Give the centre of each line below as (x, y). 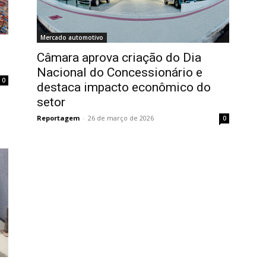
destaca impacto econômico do (124, 88)
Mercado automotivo (72, 38)
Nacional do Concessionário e (120, 73)
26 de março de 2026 (121, 118)
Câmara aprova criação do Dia (119, 58)
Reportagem (58, 118)
